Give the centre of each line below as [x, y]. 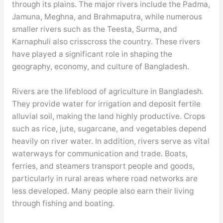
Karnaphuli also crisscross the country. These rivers [106, 42]
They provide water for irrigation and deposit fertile [106, 104]
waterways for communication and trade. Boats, [100, 154]
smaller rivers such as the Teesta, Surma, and [94, 29]
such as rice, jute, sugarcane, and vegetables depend [109, 129]
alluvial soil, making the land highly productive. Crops [108, 116]
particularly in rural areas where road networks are [105, 179]
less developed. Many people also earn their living [103, 191]
